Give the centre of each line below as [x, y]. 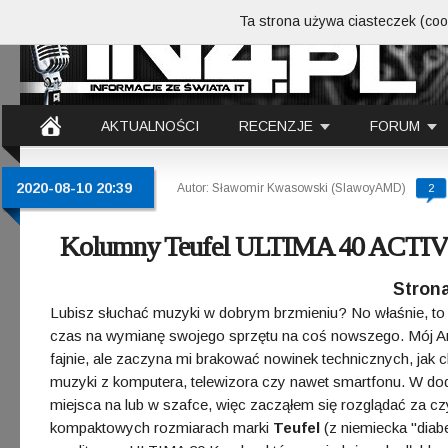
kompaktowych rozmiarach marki [161, 427]
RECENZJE [276, 126]
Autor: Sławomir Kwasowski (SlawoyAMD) [291, 188]
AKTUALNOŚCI [150, 126]
